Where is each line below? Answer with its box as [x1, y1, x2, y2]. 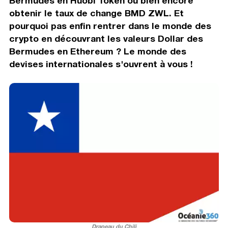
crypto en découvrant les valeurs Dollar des [9, 33, 203, 44]
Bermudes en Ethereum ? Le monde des [9, 45, 186, 56]
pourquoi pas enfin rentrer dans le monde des [9, 20, 211, 31]
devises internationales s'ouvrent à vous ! [9, 58, 193, 69]
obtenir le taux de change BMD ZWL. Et [9, 7, 184, 18]
